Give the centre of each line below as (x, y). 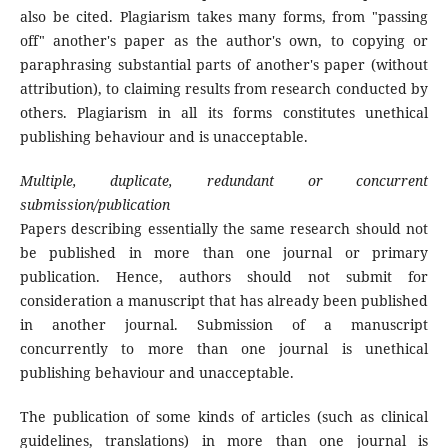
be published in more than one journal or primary (224, 253)
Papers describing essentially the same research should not (224, 229)
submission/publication (94, 205)
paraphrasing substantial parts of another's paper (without (224, 65)
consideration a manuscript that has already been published (224, 301)
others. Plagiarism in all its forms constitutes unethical (224, 113)
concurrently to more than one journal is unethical (224, 349)
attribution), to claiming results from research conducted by (224, 89)
